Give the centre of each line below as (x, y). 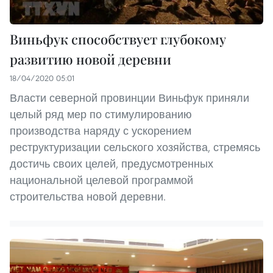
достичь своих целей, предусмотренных (112, 164)
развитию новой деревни (90, 59)
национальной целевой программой (101, 180)
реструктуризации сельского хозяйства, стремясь (135, 147)
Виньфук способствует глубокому (118, 39)
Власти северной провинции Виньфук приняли (129, 98)
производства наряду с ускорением (101, 131)
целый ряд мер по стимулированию (101, 115)
